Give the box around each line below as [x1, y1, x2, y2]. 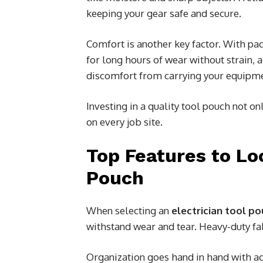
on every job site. [86, 115, 163, 128]
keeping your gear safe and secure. [86, 6, 241, 19]
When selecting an [86, 204, 171, 217]
